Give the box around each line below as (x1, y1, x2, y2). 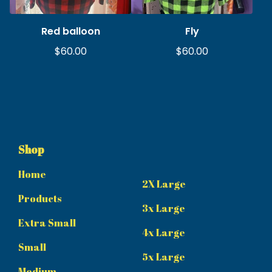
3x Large (142, 202, 185, 216)
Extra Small (18, 216, 76, 230)
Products (18, 192, 61, 206)
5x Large (142, 250, 185, 264)
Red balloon (41, 24, 100, 39)
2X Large (142, 177, 186, 191)
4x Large (142, 226, 185, 240)
